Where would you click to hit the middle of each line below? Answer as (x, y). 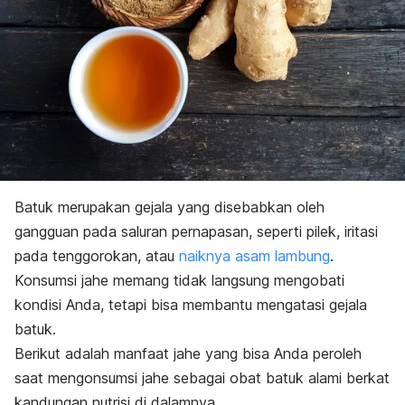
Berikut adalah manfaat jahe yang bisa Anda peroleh (188, 353)
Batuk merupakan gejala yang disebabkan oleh (170, 207)
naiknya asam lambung (254, 255)
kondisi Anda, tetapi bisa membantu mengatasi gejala (191, 304)
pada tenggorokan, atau (97, 255)
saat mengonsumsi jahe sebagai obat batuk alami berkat (202, 377)
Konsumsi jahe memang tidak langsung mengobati (179, 280)
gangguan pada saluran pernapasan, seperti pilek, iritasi (196, 231)
